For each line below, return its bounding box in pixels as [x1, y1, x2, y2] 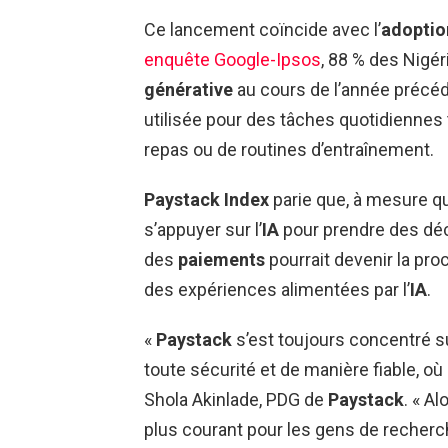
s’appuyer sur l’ [144, 218, 262, 240]
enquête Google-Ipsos [144, 48, 321, 70]
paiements [178, 248, 265, 270]
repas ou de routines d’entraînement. [144, 138, 434, 160]
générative [144, 78, 233, 100]
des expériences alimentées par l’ [144, 278, 410, 300]
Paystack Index [144, 188, 269, 210]
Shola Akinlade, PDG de [144, 388, 328, 410]
